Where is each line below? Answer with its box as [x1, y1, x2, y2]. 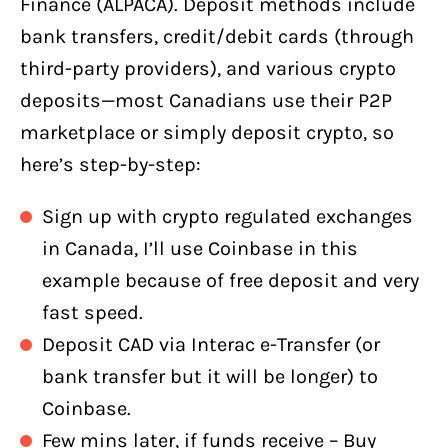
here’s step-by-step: [20, 152, 201, 176]
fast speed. [42, 300, 143, 324]
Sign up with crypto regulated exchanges [42, 204, 413, 228]
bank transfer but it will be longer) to [42, 364, 378, 388]
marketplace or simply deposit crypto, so [20, 120, 394, 144]
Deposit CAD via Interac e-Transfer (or [42, 332, 380, 356]
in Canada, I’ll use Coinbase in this [42, 236, 358, 260]
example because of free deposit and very [42, 268, 419, 292]
